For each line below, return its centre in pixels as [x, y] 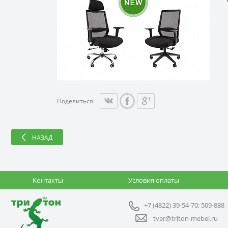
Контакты [48, 180]
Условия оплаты [154, 180]
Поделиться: [76, 101]
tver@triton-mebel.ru [186, 218]
